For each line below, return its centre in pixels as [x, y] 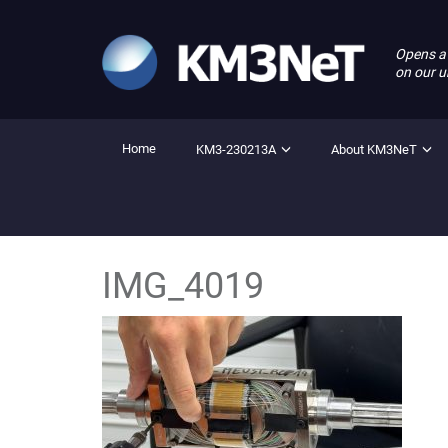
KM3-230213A [236, 150]
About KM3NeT [374, 150]
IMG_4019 [183, 286]
